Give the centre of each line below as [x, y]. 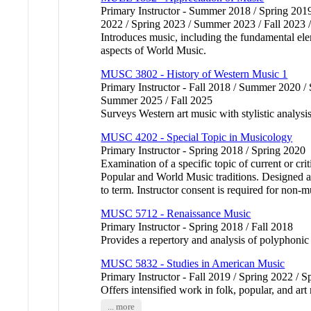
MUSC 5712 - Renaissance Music [176, 214]
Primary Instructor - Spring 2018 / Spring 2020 [203, 151]
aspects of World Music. [154, 51]
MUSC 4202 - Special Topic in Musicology [197, 137]
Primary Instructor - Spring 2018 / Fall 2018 [197, 227]
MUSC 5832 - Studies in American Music [193, 264]
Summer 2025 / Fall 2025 [157, 101]
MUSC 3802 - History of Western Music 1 [194, 74]
